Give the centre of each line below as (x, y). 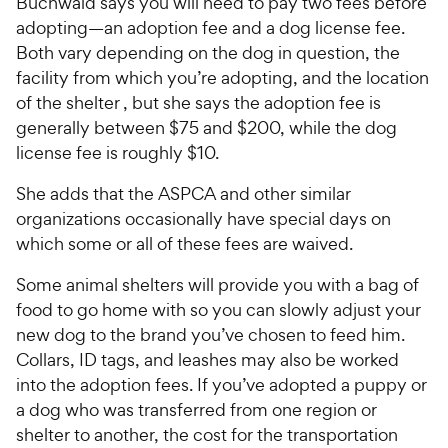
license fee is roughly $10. (117, 153)
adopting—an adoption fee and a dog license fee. (210, 28)
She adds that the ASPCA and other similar (183, 194)
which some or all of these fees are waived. (184, 244)
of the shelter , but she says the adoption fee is (198, 103)
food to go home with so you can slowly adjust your (218, 310)
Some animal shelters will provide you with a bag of (217, 285)
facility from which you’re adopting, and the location (222, 78)
